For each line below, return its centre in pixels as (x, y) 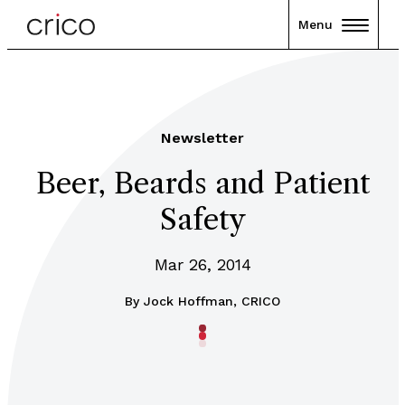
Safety (202, 219)
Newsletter (202, 138)
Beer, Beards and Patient (202, 183)
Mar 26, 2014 (202, 264)
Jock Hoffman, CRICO (212, 301)
